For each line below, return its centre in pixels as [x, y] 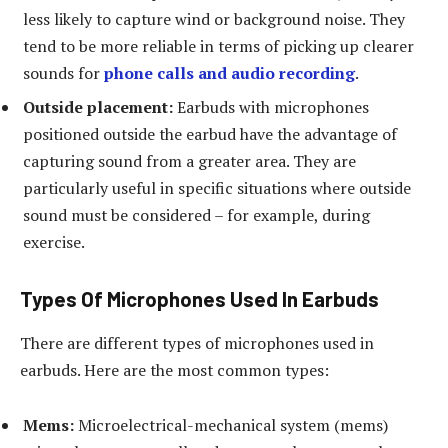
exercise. [54, 241]
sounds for [63, 72]
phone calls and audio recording [229, 72]
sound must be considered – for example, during [196, 214]
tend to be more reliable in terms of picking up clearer [218, 45]
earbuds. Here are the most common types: [174, 369]
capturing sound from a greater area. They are [189, 160]
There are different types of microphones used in [197, 342]
